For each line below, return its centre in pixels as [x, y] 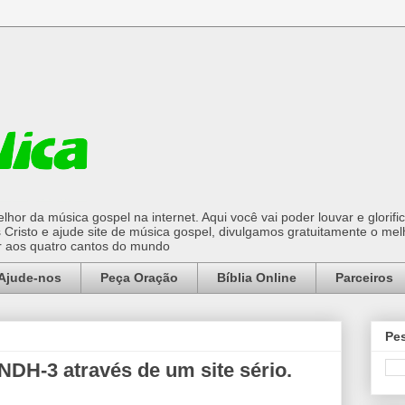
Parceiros [364, 278]
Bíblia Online [257, 278]
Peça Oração [139, 278]
